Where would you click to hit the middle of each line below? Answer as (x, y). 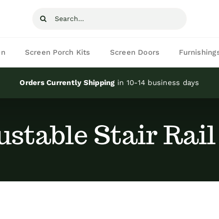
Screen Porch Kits (57, 52)
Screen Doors (135, 52)
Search (47, 14)
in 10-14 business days (157, 83)
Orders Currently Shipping (67, 83)
